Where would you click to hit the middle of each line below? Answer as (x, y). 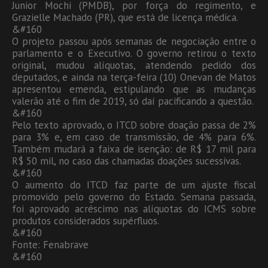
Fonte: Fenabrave (50, 244)
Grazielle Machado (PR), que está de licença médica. (125, 17)
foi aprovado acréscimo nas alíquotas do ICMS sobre (134, 208)
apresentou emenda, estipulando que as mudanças (134, 89)
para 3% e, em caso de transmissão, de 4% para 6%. (134, 137)
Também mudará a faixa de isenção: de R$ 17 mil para (134, 149)
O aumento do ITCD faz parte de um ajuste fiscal (134, 185)
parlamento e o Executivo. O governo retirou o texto (134, 53)
